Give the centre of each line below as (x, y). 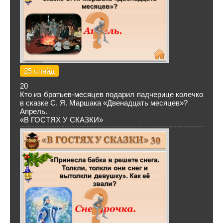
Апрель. (34, 111)
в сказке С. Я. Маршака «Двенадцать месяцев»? (104, 103)
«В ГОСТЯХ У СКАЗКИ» (61, 120)
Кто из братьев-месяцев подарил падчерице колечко (111, 94)
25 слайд (39, 71)
